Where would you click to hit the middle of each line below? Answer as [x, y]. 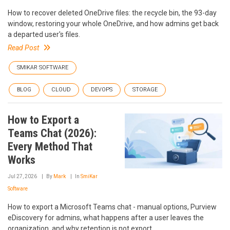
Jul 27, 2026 [22, 176]
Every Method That [50, 147]
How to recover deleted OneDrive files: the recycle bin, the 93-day [112, 13]
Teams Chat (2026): [52, 133]
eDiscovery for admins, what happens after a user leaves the [106, 218]
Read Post [23, 48]
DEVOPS [102, 90]
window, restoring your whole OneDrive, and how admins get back [113, 24]
